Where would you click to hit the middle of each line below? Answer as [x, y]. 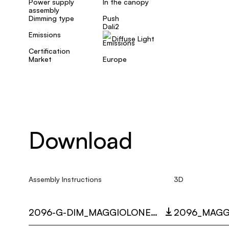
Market [40, 59]
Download [81, 140]
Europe [115, 59]
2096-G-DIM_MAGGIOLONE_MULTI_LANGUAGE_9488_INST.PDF [154, 212]
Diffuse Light [133, 39]
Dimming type [51, 18]
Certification [49, 51]
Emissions [45, 35]
